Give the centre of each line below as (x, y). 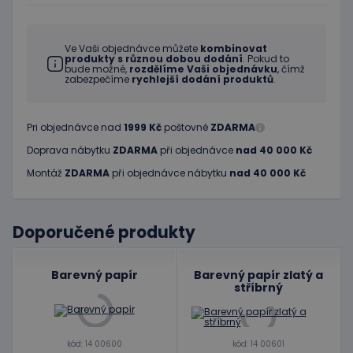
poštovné (186, 127)
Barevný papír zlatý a (259, 275)
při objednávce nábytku (169, 173)
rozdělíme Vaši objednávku (203, 69)
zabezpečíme (98, 79)
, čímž (291, 69)
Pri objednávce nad (75, 127)
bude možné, (97, 69)
